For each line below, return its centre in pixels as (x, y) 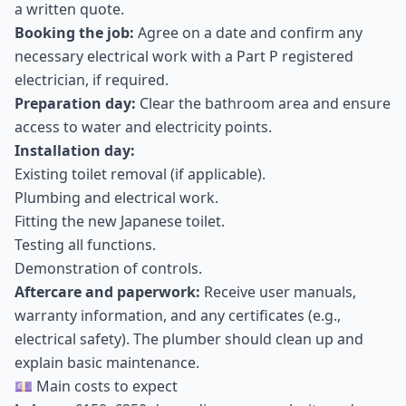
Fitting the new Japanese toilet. (120, 221)
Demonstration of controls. (108, 268)
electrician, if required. (92, 80)
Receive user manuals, (278, 292)
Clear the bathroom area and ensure (263, 103)
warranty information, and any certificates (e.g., (178, 315)
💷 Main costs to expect (96, 386)
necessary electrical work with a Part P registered (184, 56)
